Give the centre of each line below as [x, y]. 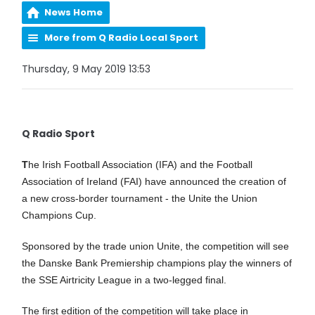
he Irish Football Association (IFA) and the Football [141, 165]
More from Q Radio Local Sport [122, 38]
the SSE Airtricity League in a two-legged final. [124, 280]
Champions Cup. [59, 215]
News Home [74, 12]
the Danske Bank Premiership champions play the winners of [157, 263]
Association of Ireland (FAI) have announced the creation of [154, 181]
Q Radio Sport [59, 134]
